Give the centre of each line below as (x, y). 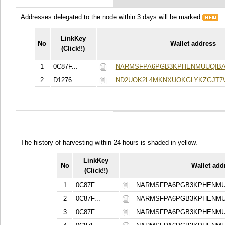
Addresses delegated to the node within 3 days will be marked (111, 17)
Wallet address (193, 44)
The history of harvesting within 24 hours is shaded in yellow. (109, 143)
